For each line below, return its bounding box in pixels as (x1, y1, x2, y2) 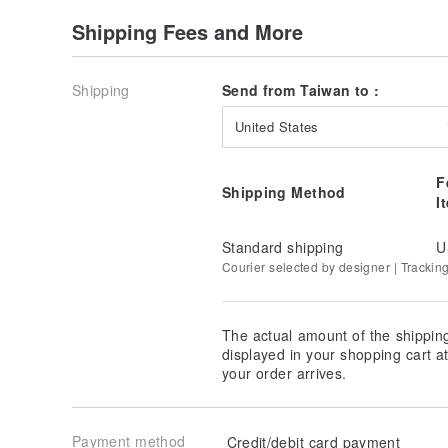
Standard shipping (222, 237, 344, 258)
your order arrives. (222, 363, 347, 384)
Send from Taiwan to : (222, 79, 380, 100)
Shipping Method (222, 181, 346, 202)
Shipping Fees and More (72, 16, 303, 46)
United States (235, 116, 319, 136)
